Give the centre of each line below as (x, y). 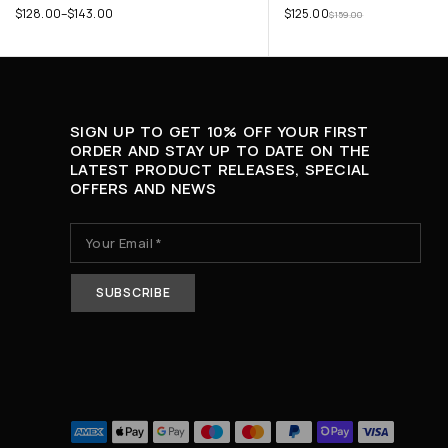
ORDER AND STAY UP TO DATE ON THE (220, 151)
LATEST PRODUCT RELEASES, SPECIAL (219, 170)
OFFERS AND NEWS (143, 189)
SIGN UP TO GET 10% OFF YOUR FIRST (219, 132)
